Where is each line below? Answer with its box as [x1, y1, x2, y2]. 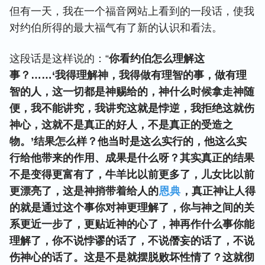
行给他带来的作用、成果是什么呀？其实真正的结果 [9, 152, 254, 164]
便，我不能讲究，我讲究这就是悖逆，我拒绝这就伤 [9, 102, 254, 114]
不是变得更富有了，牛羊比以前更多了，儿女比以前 [9, 169, 254, 180]
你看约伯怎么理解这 [109, 53, 205, 64]
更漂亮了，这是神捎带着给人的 [9, 185, 159, 197]
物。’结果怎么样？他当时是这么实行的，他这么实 [9, 135, 247, 147]
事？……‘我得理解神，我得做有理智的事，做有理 [9, 69, 247, 81]
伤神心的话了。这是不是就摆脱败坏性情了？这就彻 [9, 251, 254, 263]
